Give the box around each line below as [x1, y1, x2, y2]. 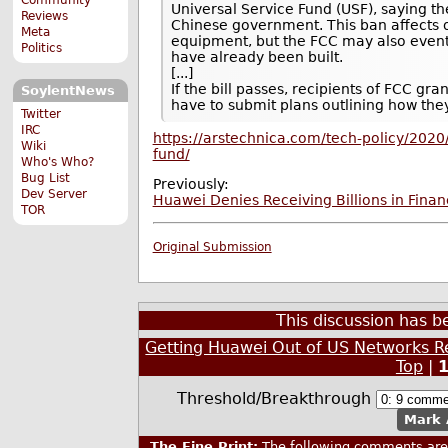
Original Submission [152, 240, 272, 255]
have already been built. [171, 49, 344, 66]
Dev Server [21, 186, 88, 201]
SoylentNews [20, 83, 115, 99]
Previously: [152, 176, 229, 193]
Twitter [21, 106, 62, 121]
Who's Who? [21, 154, 95, 169]
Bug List [21, 170, 71, 185]
